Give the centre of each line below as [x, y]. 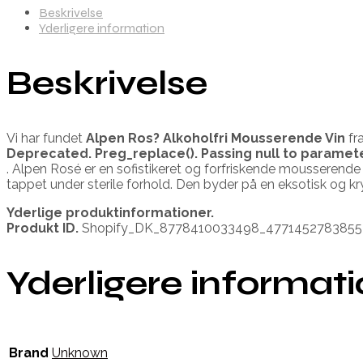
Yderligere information [102, 28]
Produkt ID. [43, 228]
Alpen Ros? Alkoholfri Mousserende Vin [216, 138]
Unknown [80, 353]
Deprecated [47, 153]
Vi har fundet [46, 138]
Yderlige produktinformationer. [110, 212]
